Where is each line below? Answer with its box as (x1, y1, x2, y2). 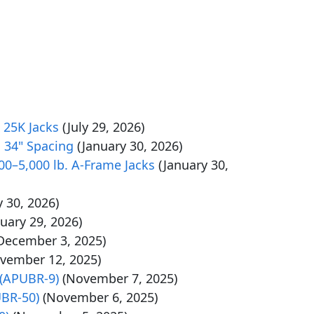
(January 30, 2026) (77, 137, 182, 154)
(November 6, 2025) (43, 289, 158, 306)
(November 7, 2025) (62, 270, 177, 287)
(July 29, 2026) (62, 118, 144, 135)
